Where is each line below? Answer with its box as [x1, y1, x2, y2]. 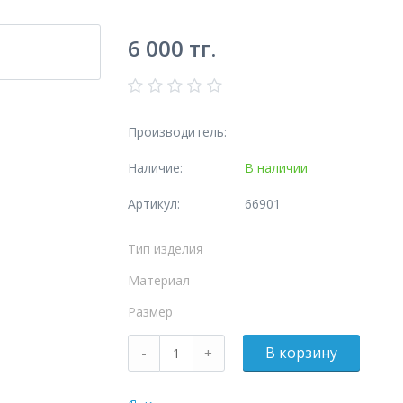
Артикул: [127, 195, 180, 212]
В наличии [244, 159, 308, 176]
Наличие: [127, 159, 183, 176]
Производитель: [127, 123, 227, 140]
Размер [127, 303, 173, 320]
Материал [127, 272, 190, 289]
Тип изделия [127, 240, 203, 257]
